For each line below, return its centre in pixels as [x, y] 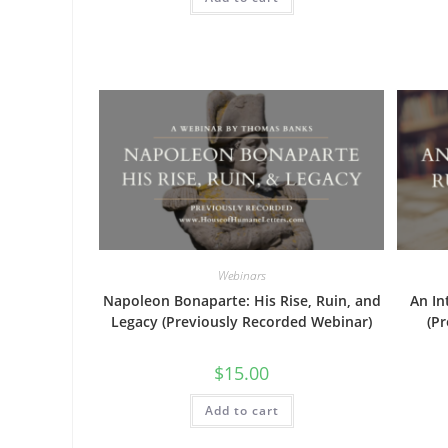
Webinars [241, 276]
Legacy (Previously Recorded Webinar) [242, 322]
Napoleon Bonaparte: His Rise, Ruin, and [241, 301]
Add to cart [241, 411]
